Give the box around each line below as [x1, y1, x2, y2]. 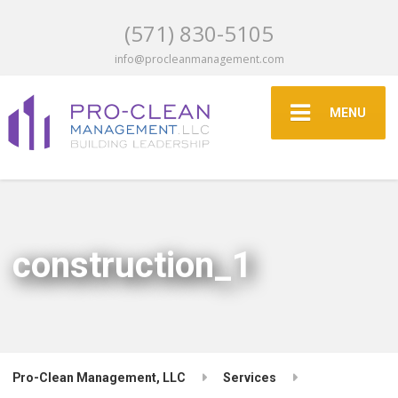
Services [223, 370, 277, 385]
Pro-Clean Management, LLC [12, 370, 187, 385]
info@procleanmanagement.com [114, 51, 284, 67]
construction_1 [12, 243, 253, 286]
